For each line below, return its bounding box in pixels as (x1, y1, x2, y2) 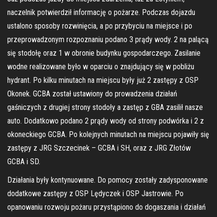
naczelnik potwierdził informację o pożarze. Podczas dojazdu (7, 7, 195, 17)
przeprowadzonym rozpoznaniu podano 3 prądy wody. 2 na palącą (7, 34, 209, 44)
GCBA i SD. (7, 156, 40, 166)
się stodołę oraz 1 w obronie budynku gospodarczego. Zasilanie (7, 48, 201, 58)
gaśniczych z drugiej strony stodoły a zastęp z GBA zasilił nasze (7, 102, 203, 112)
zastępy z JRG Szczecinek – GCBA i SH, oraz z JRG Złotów (7, 143, 191, 153)
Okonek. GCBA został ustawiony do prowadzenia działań (7, 89, 177, 98)
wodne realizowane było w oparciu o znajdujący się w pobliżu (7, 62, 194, 71)
